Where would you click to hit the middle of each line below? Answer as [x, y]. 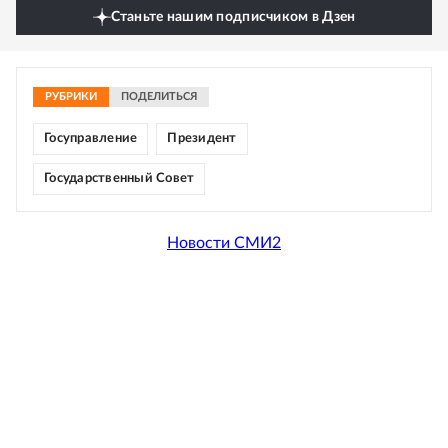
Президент [202, 139]
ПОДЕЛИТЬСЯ [159, 97]
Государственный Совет [119, 179]
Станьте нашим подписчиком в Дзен [233, 17]
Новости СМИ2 [224, 242]
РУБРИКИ [71, 97]
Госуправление [91, 139]
